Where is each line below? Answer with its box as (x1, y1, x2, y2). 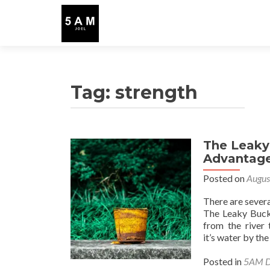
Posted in (203, 256, 243, 267)
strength (115, 81, 198, 104)
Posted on (203, 172, 246, 184)
